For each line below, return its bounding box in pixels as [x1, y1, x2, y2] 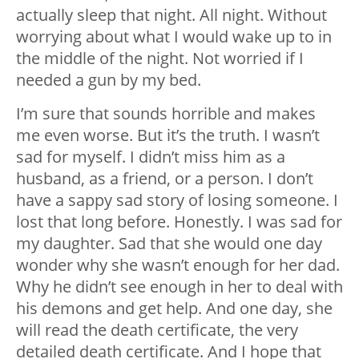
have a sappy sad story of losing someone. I [16, 189, 338, 212]
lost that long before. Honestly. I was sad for [16, 211, 342, 233]
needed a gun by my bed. [16, 69, 201, 91]
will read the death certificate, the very [16, 319, 298, 341]
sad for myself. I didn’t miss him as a [16, 146, 285, 168]
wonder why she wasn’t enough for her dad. [16, 254, 340, 276]
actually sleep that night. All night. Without [16, 4, 327, 26]
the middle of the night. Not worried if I [16, 47, 304, 70]
